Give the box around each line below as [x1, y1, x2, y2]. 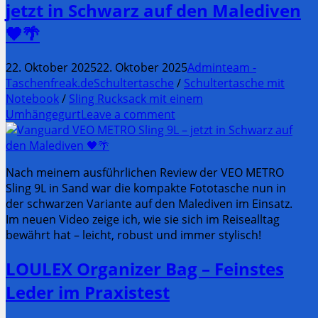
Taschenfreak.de [6, 75, 94, 91]
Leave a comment [81, 106, 175, 122]
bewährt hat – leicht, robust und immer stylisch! [6, 226, 261, 243]
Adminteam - [187, 59, 256, 75]
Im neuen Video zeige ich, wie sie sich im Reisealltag [6, 211, 280, 227]
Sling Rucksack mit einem [69, 90, 203, 106]
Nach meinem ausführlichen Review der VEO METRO [6, 164, 284, 180]
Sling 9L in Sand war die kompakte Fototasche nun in [6, 180, 286, 196]
